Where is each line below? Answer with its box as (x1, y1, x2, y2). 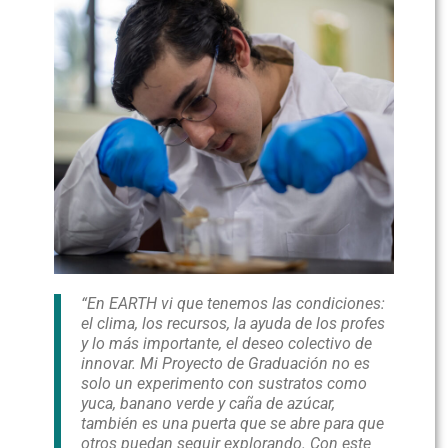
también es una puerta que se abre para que (81, 414, 385, 434)
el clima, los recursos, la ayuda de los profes (81, 314, 386, 334)
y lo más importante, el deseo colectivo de (81, 334, 373, 354)
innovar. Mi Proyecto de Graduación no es (81, 354, 371, 374)
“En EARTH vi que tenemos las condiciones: (81, 294, 386, 314)
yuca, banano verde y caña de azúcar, (81, 394, 336, 414)
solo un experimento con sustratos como (81, 374, 368, 394)
